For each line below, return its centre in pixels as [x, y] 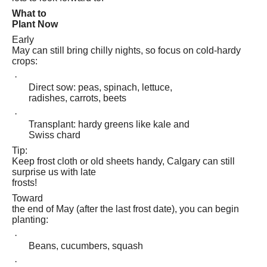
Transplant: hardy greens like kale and [109, 124]
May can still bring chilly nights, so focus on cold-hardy [126, 50]
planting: [30, 219]
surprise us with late [54, 172]
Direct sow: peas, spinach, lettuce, [100, 87]
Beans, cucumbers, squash [86, 246]
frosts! [24, 182]
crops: [25, 61]
